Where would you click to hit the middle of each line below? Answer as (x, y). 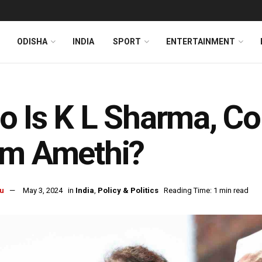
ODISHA (32, 42)
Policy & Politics (128, 191)
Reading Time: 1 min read (206, 191)
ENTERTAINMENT (201, 42)
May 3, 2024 (43, 191)
